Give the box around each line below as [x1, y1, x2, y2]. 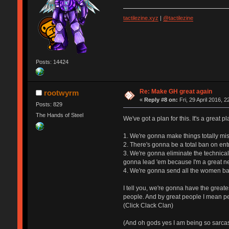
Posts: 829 [35, 101, 62, 107]
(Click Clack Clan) [123, 201, 173, 209]
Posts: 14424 [35, 58, 68, 65]
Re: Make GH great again [140, 87, 213, 95]
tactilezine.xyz [123, 14, 158, 21]
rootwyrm [44, 88, 79, 97]
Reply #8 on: [144, 96, 178, 103]
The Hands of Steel [35, 112, 83, 119]
